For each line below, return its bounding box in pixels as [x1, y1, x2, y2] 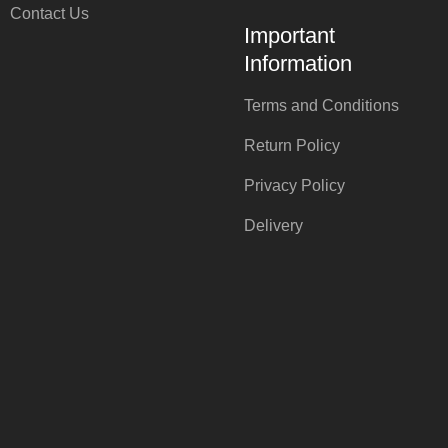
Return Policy [244, 136, 340, 154]
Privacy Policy [244, 176, 345, 194]
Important [244, 22, 335, 48]
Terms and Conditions [244, 96, 399, 114]
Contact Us [10, 4, 89, 22]
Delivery [244, 216, 303, 234]
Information [244, 50, 352, 76]
